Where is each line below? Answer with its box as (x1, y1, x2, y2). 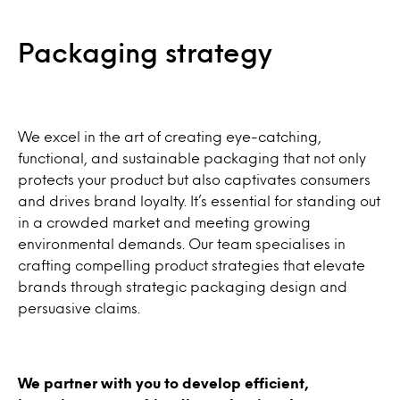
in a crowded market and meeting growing (18, 216, 311, 229)
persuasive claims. (18, 302, 140, 314)
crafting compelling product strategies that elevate (18, 259, 365, 271)
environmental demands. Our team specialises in (18, 237, 346, 250)
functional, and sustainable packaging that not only (18, 152, 366, 164)
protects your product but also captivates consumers (18, 173, 371, 186)
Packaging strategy (18, 41, 272, 63)
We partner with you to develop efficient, (18, 377, 309, 389)
